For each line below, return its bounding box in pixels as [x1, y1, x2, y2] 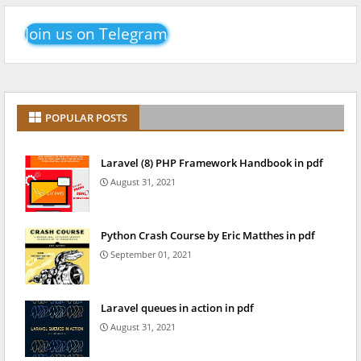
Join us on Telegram [25, 23, 168, 45]
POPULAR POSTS [45, 110, 127, 126]
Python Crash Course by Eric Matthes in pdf [101, 228, 315, 243]
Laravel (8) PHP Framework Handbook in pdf [101, 156, 323, 171]
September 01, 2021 [110, 248, 192, 261]
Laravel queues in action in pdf [101, 301, 254, 316]
